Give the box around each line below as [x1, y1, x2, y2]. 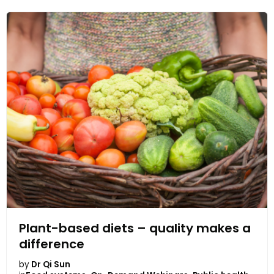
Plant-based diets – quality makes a [19, 219, 251, 237]
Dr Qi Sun [31, 258, 70, 270]
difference [19, 235, 84, 253]
